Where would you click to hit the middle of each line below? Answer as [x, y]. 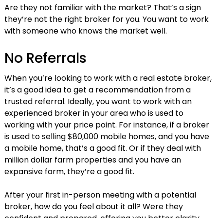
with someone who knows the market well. [85, 31]
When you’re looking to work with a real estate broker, [108, 78]
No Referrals [45, 58]
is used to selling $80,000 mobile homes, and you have [107, 137]
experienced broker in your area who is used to [94, 113]
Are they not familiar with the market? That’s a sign [102, 7]
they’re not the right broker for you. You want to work [106, 19]
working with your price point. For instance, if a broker [107, 125]
